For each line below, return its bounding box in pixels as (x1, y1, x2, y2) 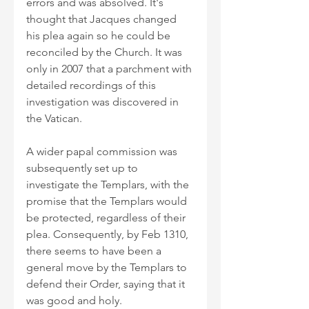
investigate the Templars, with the (26, 178, 192, 192)
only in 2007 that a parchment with (26, 62, 195, 76)
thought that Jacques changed (26, 12, 179, 26)
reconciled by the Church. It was (26, 46, 185, 59)
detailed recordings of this (26, 79, 159, 92)
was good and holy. (26, 294, 122, 308)
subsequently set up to (26, 161, 141, 175)
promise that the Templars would (26, 195, 190, 208)
